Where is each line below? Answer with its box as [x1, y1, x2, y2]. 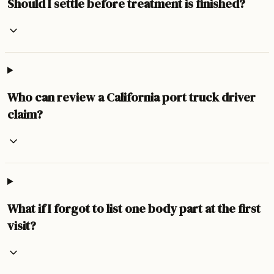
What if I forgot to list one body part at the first [7, 200, 261, 218]
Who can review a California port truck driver [7, 89, 256, 106]
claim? [7, 106, 43, 124]
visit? [7, 217, 36, 235]
